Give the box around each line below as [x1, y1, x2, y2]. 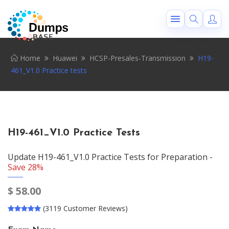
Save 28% [8, 162, 43, 173]
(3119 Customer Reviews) [43, 203, 128, 213]
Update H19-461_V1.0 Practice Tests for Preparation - [8, 151, 213, 163]
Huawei [53, 53, 77, 63]
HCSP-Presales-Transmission [89, 53, 186, 63]
